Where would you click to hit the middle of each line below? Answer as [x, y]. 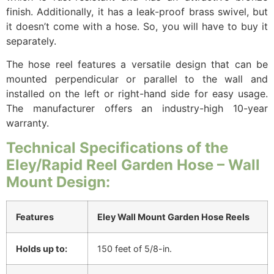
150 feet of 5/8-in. [135, 248]
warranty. [28, 123]
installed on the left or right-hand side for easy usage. [137, 94]
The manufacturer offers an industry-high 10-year [137, 109]
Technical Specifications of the [117, 147]
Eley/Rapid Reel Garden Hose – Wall [133, 165]
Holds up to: [42, 248]
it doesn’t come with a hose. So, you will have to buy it [137, 26]
